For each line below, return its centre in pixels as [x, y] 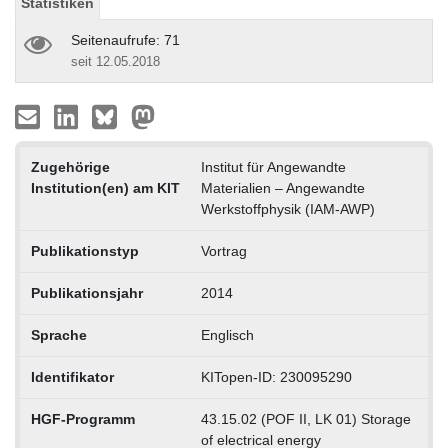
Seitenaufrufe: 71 [125, 39]
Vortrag [223, 250]
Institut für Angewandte [273, 166]
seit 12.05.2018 [115, 61]
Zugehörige [70, 166]
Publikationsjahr [86, 292]
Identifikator [72, 376]
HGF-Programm [82, 418]
